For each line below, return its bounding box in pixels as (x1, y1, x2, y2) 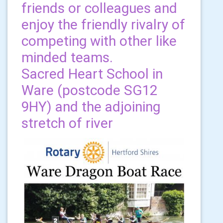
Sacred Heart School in (21, 65, 163, 82)
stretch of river (21, 114, 113, 131)
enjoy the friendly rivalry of (21, 16, 185, 33)
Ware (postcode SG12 (21, 82, 157, 99)
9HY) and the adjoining (21, 98, 160, 115)
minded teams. (21, 49, 113, 66)
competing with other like (21, 32, 177, 49)
